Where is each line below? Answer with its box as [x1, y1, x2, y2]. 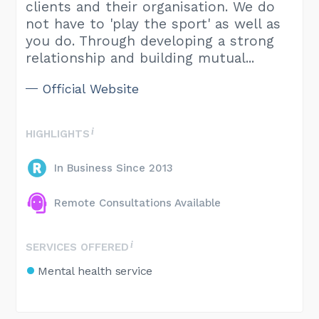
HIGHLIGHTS [26, 127, 90, 140]
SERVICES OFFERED [26, 240, 130, 253]
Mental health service [38, 263, 153, 278]
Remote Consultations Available [54, 196, 221, 209]
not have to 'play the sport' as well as [26, 15, 281, 32]
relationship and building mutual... [26, 49, 255, 66]
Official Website [43, 81, 140, 96]
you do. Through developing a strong [26, 32, 275, 49]
